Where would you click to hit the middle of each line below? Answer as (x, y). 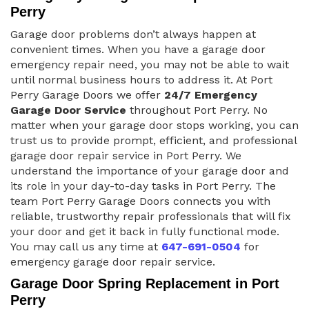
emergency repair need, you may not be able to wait (150, 65)
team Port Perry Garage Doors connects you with (140, 201)
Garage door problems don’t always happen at (133, 34)
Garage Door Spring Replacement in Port (145, 284)
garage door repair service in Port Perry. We (126, 156)
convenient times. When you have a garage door (138, 50)
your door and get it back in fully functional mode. (145, 232)
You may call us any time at (86, 247)
